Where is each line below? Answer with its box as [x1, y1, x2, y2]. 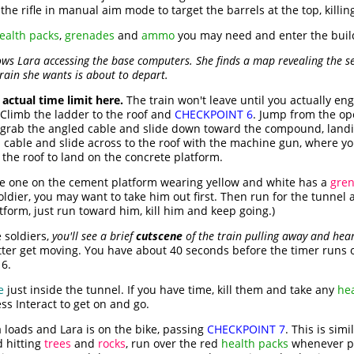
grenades [65, 28, 115, 43]
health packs [221, 336, 288, 352]
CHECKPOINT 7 [207, 322, 285, 337]
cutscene [136, 228, 183, 244]
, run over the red [126, 336, 221, 352]
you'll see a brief [52, 228, 136, 244]
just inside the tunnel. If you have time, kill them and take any [4, 282, 337, 298]
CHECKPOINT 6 [175, 107, 253, 122]
